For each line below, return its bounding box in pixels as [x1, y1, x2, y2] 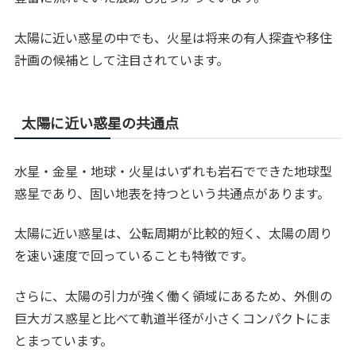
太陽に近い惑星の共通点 [21, 111, 180, 133]
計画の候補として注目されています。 [14, 49, 230, 69]
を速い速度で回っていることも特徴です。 [14, 246, 254, 265]
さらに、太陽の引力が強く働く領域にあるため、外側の [14, 285, 333, 305]
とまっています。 [14, 330, 114, 350]
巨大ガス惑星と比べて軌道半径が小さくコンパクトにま [14, 308, 332, 327]
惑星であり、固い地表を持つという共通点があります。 [14, 183, 331, 203]
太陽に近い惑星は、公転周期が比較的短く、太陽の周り [14, 223, 333, 243]
